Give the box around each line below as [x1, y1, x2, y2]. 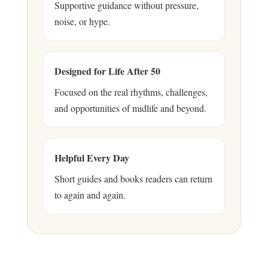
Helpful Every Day [54, 150, 129, 165]
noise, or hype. [54, 14, 110, 28]
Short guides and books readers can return [54, 172, 212, 185]
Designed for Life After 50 [54, 63, 160, 78]
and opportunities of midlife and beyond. [54, 101, 206, 114]
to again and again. [54, 188, 126, 201]
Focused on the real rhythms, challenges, [54, 85, 208, 98]
